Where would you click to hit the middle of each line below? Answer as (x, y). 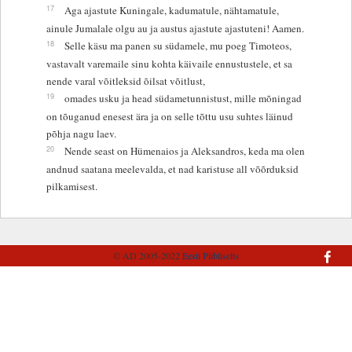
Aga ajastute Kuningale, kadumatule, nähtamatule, (171, 10)
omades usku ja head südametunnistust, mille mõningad (183, 98)
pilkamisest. (71, 186)
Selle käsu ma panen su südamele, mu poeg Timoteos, (178, 45)
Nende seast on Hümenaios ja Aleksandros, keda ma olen (184, 150)
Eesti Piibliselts (211, 255)
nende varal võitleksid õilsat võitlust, (125, 81)
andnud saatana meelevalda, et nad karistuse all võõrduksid (172, 169)
